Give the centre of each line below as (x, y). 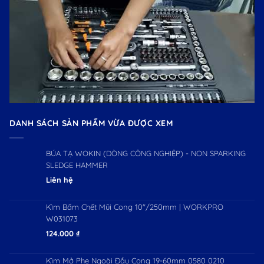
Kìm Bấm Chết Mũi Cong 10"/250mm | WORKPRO (135, 207)
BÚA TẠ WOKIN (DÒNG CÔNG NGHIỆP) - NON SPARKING (146, 153)
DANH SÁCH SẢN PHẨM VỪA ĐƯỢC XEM (91, 123)
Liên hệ (60, 179)
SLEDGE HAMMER (77, 165)
